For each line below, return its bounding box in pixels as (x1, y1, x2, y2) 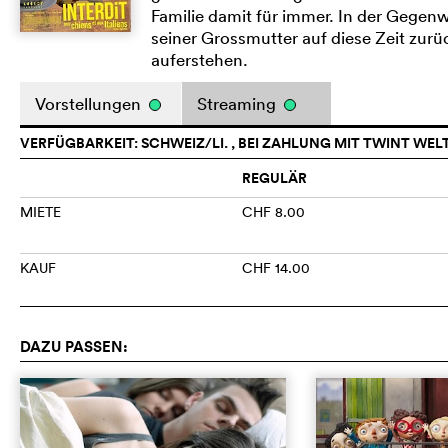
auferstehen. (151, 48, 249, 70)
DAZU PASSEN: (20, 335, 128, 357)
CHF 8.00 (242, 202, 306, 221)
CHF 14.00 (242, 258, 311, 277)
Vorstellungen (35, 92, 145, 114)
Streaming (197, 92, 280, 114)
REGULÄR (242, 167, 308, 188)
